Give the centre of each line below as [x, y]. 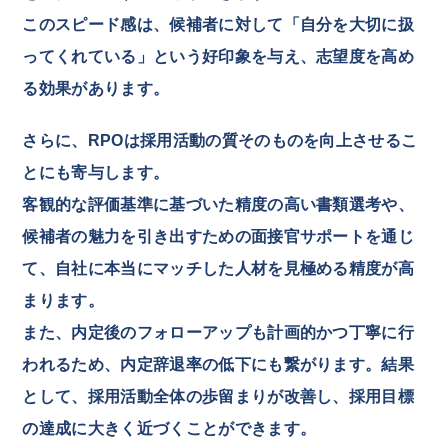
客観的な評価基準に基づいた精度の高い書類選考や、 [218, 204]
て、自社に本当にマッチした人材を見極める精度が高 [218, 268]
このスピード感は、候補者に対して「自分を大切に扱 [218, 24]
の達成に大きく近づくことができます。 [169, 428]
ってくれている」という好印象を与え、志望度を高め [218, 56]
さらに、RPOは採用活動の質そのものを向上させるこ [220, 140]
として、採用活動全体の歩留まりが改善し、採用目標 [218, 396]
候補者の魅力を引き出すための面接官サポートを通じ [218, 236]
